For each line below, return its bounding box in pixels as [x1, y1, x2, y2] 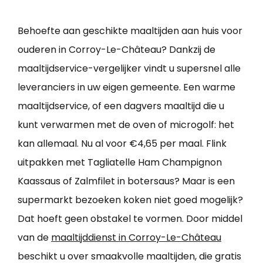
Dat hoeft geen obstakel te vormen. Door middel [18, 211, 242, 225]
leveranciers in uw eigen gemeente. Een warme [18, 80, 235, 94]
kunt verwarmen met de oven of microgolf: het [18, 117, 234, 131]
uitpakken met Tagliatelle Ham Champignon [18, 155, 222, 169]
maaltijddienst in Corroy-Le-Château [51, 230, 221, 244]
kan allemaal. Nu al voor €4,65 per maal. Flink [18, 136, 227, 150]
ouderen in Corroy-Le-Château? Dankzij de [18, 42, 215, 56]
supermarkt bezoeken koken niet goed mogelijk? [18, 193, 243, 207]
